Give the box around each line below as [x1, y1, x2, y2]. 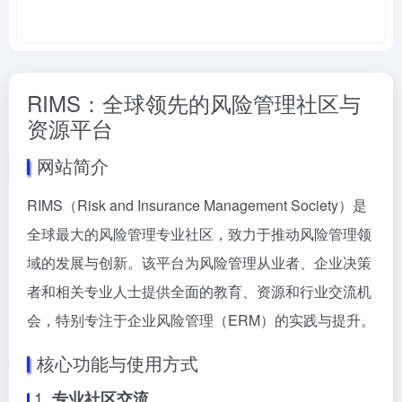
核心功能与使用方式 [37, 350, 198, 376]
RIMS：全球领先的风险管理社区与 [27, 87, 361, 118]
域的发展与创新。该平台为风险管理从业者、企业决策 [27, 252, 371, 273]
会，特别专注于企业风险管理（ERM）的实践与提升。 [27, 310, 375, 330]
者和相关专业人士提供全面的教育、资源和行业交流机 [27, 281, 371, 301]
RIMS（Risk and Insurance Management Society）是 [27, 195, 367, 215]
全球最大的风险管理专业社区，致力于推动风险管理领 [27, 223, 371, 244]
